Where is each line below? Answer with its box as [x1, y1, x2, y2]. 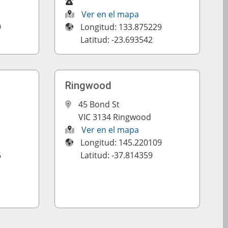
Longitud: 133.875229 [80, 21, 162, 33]
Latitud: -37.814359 [80, 150, 153, 161]
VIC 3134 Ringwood [78, 111, 151, 123]
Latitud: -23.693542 [80, 34, 153, 45]
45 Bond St [78, 99, 120, 110]
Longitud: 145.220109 [80, 137, 162, 148]
